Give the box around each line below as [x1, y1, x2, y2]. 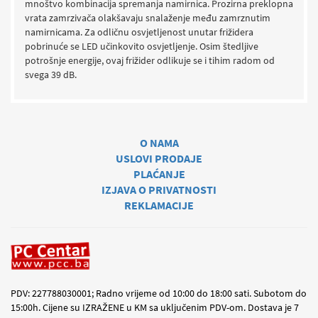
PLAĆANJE [133, 167, 185, 181]
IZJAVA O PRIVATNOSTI [102, 182, 216, 197]
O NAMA [139, 136, 179, 150]
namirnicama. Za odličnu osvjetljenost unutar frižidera [25, 26, 253, 38]
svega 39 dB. [25, 68, 77, 81]
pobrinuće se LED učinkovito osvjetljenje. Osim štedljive [25, 40, 258, 53]
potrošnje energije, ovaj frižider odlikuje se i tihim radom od [25, 54, 275, 67]
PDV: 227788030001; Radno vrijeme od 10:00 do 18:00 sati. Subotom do [11, 286, 307, 300]
